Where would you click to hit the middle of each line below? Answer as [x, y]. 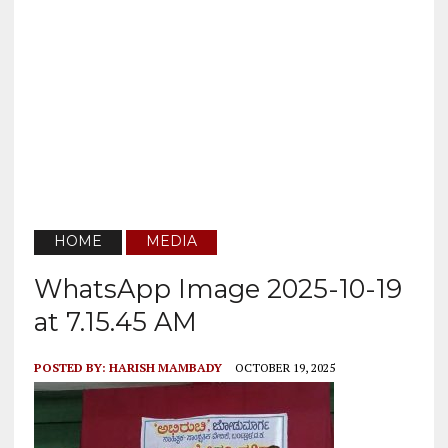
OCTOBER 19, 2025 [284, 368]
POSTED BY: [71, 368]
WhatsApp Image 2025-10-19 [217, 289]
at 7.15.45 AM [115, 322]
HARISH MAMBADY [165, 368]
